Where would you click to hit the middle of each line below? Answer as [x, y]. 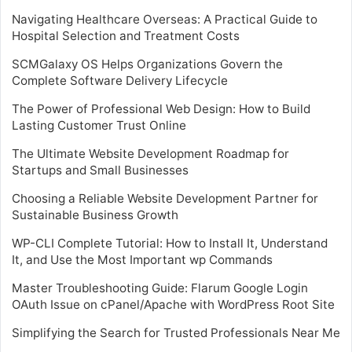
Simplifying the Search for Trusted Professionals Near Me [176, 332]
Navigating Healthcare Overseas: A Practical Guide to [165, 19]
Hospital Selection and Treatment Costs [126, 35]
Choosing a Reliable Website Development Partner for [165, 198]
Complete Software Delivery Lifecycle [120, 80]
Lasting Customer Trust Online [99, 125]
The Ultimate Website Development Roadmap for [150, 153]
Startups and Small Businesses [100, 170]
